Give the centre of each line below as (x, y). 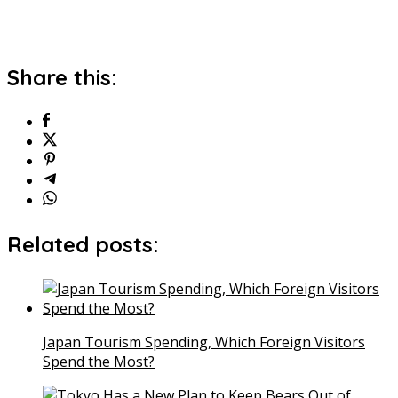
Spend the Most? (99, 361)
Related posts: (83, 244)
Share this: (62, 77)
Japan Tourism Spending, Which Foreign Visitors (204, 342)
